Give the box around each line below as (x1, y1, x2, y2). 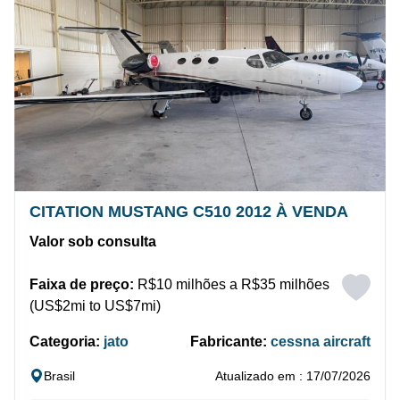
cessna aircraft (271, 334, 371, 350)
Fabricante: (190, 334, 271, 350)
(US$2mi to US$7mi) (29, 298, 161, 314)
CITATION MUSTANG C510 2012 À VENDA (29, 203, 348, 221)
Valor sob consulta (29, 234, 156, 250)
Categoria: (29, 334, 104, 350)
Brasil (44, 369, 75, 384)
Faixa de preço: (29, 277, 134, 293)
